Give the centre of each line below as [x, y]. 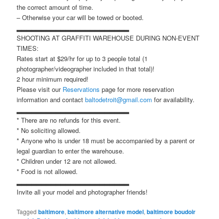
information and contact [51, 100]
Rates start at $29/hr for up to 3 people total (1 [82, 59]
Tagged [27, 212]
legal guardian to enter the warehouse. [71, 151]
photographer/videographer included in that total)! [86, 69]
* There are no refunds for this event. [69, 120]
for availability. [174, 100]
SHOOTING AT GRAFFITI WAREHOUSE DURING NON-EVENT [108, 38]
